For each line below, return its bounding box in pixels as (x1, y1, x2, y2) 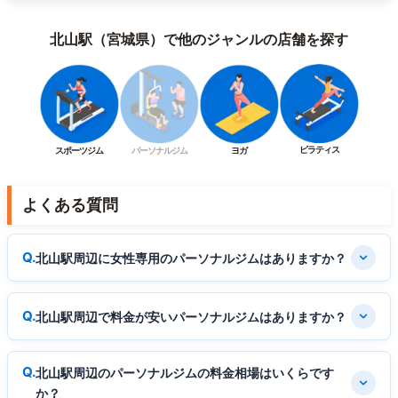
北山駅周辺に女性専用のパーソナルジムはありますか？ (36, 250, 346, 266)
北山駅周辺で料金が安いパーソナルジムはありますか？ (36, 308, 346, 324)
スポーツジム (55, 145, 103, 156)
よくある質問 (22, 195, 118, 215)
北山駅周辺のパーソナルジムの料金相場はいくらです (36, 365, 334, 381)
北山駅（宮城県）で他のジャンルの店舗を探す (50, 30, 348, 49)
